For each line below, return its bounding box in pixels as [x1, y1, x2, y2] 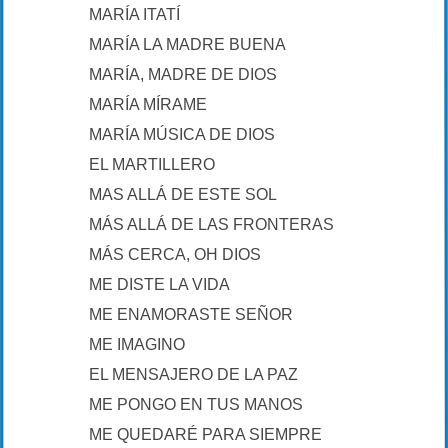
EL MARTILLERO [89, 156, 215, 173]
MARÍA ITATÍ [89, 6, 180, 23]
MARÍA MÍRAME [89, 96, 207, 113]
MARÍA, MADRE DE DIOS [89, 66, 277, 83]
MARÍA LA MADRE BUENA [89, 36, 286, 53]
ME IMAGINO [89, 336, 185, 353]
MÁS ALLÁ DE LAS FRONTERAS [89, 216, 334, 233]
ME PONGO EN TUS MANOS [89, 396, 303, 413]
